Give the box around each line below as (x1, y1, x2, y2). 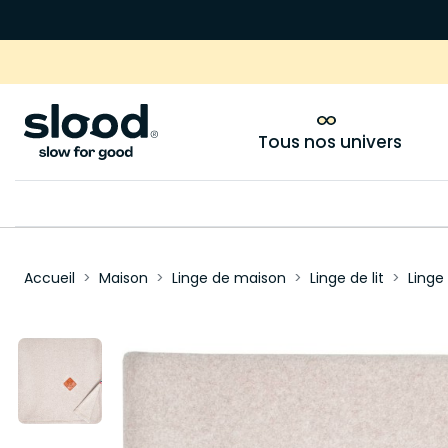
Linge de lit (309, 268, 384, 288)
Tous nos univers (257, 130, 402, 154)
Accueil (23, 268, 75, 288)
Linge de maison (171, 268, 286, 288)
